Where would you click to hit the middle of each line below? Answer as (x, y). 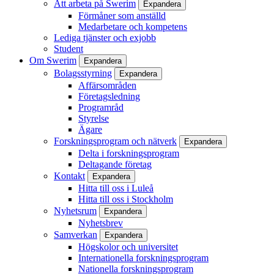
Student (68, 48)
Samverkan (76, 234)
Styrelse (94, 118)
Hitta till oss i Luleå (116, 188)
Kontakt (69, 176)
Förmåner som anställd (122, 15)
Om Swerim (53, 60)
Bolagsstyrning (83, 73)
